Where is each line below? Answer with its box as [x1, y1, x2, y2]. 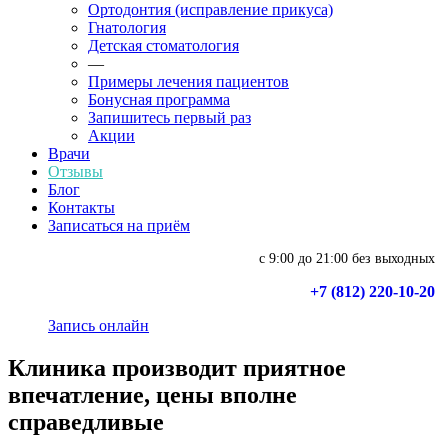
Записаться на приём [48, 217, 190, 234]
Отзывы [48, 163, 103, 180]
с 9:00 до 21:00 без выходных [259, 251, 435, 266]
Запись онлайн [48, 317, 149, 334]
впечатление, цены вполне [8, 381, 297, 408]
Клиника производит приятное [8, 354, 346, 381]
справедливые [8, 408, 164, 435]
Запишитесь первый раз [88, 109, 251, 126]
